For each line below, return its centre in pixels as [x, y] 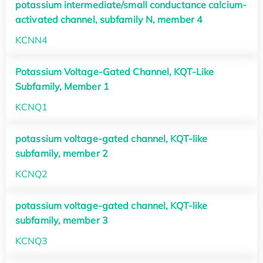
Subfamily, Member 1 [62, 86]
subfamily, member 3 [62, 220]
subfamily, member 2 [62, 154]
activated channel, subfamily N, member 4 [109, 19]
